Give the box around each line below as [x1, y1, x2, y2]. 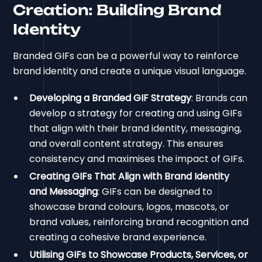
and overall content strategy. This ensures [29, 137, 224, 151]
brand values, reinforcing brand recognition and [29, 215, 249, 229]
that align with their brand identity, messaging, [29, 122, 242, 136]
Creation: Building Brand [13, 1, 222, 19]
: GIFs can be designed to [98, 185, 213, 199]
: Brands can [191, 91, 248, 105]
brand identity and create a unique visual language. [13, 64, 247, 78]
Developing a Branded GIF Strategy [29, 91, 192, 105]
